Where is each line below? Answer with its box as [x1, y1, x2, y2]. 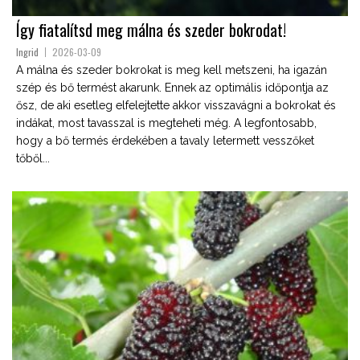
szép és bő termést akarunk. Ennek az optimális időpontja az [16, 80, 329, 94]
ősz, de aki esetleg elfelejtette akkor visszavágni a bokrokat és [16, 98, 336, 112]
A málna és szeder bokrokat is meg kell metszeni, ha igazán [16, 63, 327, 76]
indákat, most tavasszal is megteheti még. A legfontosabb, [16, 116, 317, 129]
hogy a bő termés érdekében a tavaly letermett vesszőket [16, 133, 314, 147]
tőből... [16, 151, 50, 165]
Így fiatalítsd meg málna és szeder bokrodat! [16, 17, 286, 42]
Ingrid [16, 44, 39, 59]
